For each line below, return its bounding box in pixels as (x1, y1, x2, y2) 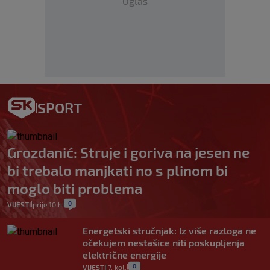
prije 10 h (33, 200, 62, 209)
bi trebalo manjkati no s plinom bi (7, 162, 228, 180)
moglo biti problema (7, 180, 142, 198)
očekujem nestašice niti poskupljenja (83, 237, 245, 249)
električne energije (83, 249, 166, 261)
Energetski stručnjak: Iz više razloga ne (83, 225, 256, 237)
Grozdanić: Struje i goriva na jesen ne (7, 143, 250, 162)
